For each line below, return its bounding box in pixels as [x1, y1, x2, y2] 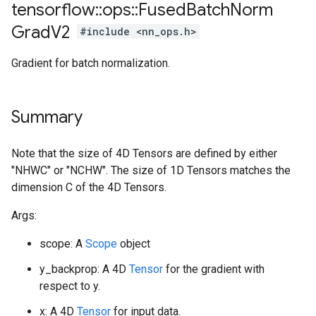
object [120, 237, 150, 250]
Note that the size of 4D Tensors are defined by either [11, 147, 277, 160]
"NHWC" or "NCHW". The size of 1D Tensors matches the [11, 164, 291, 177]
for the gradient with [166, 262, 265, 276]
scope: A [39, 237, 85, 250]
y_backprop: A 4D [39, 262, 129, 276]
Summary [11, 107, 87, 128]
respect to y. [39, 279, 100, 293]
